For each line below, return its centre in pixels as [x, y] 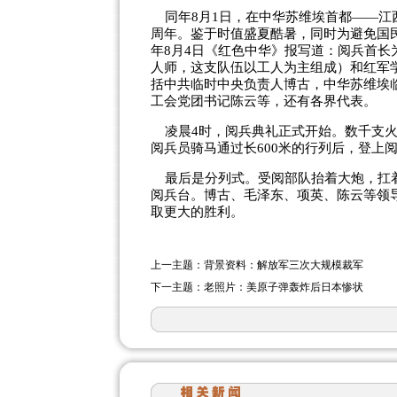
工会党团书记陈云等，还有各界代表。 [264, 101]
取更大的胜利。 [197, 212]
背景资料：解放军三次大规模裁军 [284, 265]
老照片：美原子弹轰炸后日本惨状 [284, 287]
